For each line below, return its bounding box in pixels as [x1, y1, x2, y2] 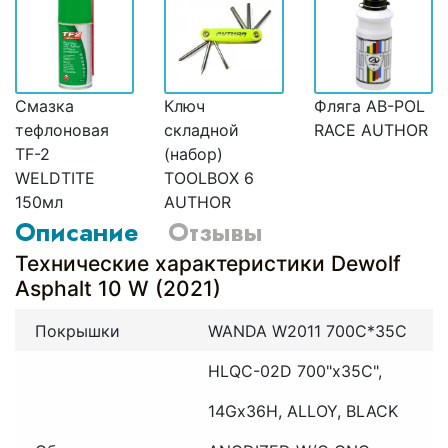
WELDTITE [15, 168, 95, 189]
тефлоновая [15, 120, 109, 141]
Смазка [15, 96, 74, 117]
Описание [15, 214, 138, 251]
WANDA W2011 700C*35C [207, 321, 407, 341]
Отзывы [168, 214, 262, 251]
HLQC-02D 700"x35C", [207, 361, 382, 381]
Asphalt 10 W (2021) [15, 276, 221, 302]
